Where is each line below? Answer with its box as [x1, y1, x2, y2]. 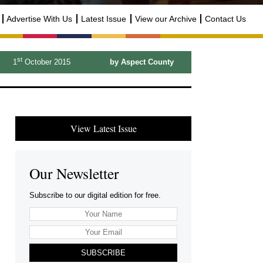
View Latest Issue [70, 122, 137, 134]
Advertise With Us [6, 14, 73, 24]
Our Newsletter [29, 163, 119, 183]
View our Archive [134, 14, 197, 24]
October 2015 [22, 57, 70, 66]
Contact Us [205, 14, 247, 24]
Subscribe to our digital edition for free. [29, 190, 161, 200]
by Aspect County [109, 57, 174, 66]
